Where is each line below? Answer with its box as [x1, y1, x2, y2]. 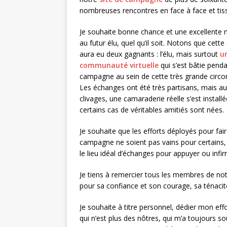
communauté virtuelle [80, 60, 159, 70]
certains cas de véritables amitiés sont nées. [80, 105, 224, 115]
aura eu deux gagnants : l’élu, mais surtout [80, 49, 220, 59]
